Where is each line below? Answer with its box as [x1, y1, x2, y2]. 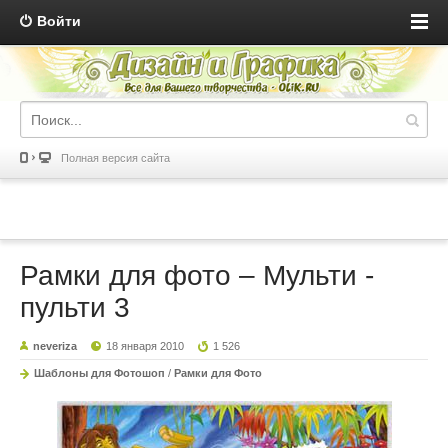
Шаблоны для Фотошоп [34, 367, 165, 380]
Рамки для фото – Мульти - [20, 260, 374, 292]
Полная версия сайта [61, 152, 170, 165]
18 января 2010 [106, 340, 185, 353]
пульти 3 [20, 292, 130, 324]
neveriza [33, 340, 77, 353]
